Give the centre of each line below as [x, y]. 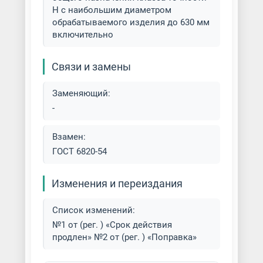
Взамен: [69, 137]
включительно [82, 35]
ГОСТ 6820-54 [79, 151]
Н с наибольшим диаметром [112, 10]
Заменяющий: [81, 93]
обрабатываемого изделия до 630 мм [131, 22]
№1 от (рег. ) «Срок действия [112, 225]
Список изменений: [93, 210]
